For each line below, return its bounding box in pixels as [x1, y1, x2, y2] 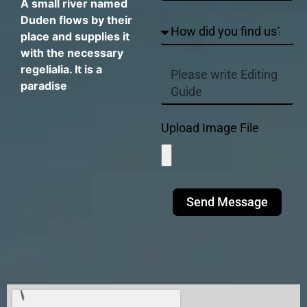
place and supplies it [21, 29, 130, 44]
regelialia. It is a [21, 62, 102, 77]
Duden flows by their [21, 13, 132, 27]
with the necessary [21, 46, 123, 60]
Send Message [186, 194, 268, 209]
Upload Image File [160, 120, 259, 135]
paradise [21, 79, 67, 93]
